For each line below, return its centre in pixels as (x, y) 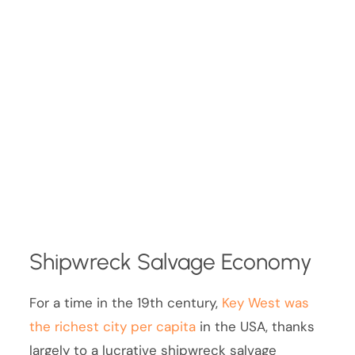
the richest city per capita (113, 326)
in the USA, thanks (256, 326)
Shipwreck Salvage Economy (171, 262)
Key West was (266, 302)
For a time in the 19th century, (126, 302)
